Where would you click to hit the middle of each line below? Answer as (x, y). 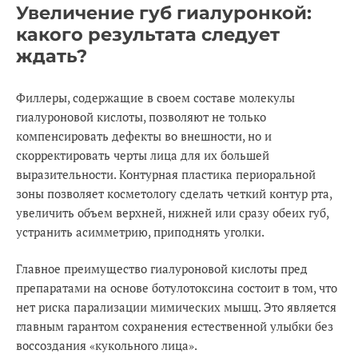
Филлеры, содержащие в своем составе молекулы (155, 98)
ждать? (52, 56)
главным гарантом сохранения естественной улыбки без (175, 327)
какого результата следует (148, 35)
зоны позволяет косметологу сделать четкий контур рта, (174, 194)
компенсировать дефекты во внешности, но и (144, 137)
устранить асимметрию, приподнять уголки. (140, 233)
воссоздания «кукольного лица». (107, 346)
